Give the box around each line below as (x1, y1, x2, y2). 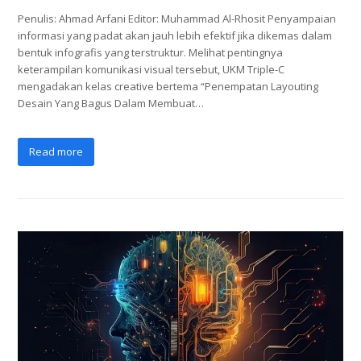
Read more (29, 144, 84, 160)
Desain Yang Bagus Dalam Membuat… (18, 96, 205, 111)
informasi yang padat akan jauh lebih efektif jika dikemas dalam (18, 28, 333, 44)
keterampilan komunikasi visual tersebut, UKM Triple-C (18, 62, 285, 77)
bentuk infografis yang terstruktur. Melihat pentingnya (18, 45, 284, 60)
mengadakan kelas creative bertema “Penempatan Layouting (18, 79, 319, 94)
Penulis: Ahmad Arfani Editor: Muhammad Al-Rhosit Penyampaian (18, 11, 337, 27)
